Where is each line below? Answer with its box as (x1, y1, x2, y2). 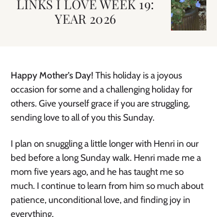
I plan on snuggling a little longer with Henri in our (11, 138, 199, 149)
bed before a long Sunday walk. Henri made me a (11, 152, 201, 163)
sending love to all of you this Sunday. (11, 112, 155, 123)
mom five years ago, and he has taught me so (11, 166, 184, 177)
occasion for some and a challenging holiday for (11, 84, 193, 95)
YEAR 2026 (55, 10, 116, 27)
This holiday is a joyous (95, 70, 183, 81)
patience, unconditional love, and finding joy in (11, 194, 191, 205)
